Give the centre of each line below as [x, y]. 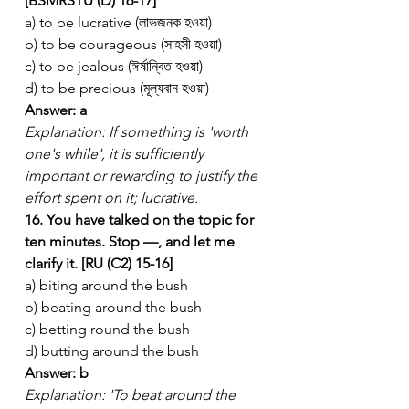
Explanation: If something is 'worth [138, 131]
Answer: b [57, 372]
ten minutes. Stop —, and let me [131, 241]
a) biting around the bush [106, 285]
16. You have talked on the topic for [141, 219]
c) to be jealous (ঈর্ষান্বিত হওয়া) [114, 66]
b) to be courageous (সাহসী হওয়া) [123, 44]
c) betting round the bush [107, 329]
